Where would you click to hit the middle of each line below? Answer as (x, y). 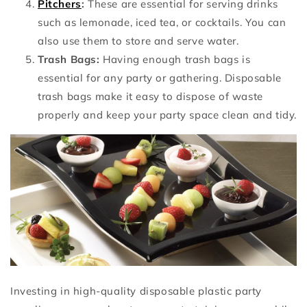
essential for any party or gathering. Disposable (160, 78)
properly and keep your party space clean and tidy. (168, 115)
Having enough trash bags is (177, 60)
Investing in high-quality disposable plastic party (136, 291)
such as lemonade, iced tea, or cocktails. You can (162, 23)
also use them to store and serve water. (138, 41)
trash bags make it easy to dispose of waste (150, 97)
